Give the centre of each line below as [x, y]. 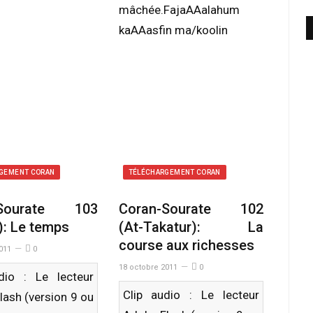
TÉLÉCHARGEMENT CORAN [174, 172]
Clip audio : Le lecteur [191, 295]
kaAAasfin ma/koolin [173, 30]
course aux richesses [186, 245]
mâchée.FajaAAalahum [179, 10]
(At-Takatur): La [191, 227]
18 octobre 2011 [148, 267]
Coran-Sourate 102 [191, 209]
